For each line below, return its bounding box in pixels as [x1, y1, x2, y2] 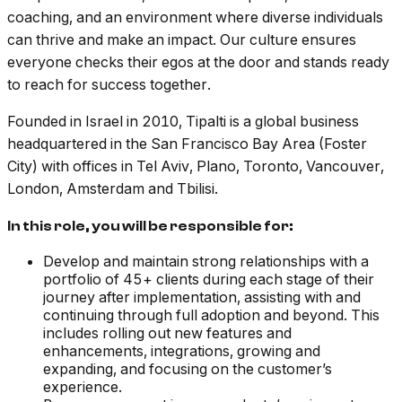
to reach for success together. [7, 75, 211, 94]
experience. [43, 378, 122, 397]
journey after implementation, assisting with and [43, 288, 361, 307]
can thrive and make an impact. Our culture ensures [7, 31, 356, 49]
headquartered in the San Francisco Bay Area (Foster [7, 135, 367, 153]
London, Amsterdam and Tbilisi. [7, 179, 218, 198]
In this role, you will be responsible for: [7, 218, 293, 235]
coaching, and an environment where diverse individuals [7, 8, 383, 27]
